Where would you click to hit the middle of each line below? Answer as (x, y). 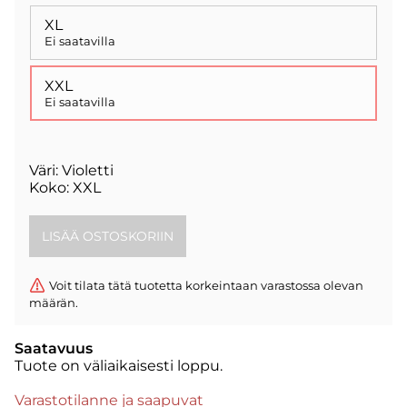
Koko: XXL (65, 187)
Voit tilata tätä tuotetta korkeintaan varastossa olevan (206, 285)
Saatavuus (54, 348)
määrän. (54, 302)
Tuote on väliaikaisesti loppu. (119, 365)
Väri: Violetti (71, 170)
